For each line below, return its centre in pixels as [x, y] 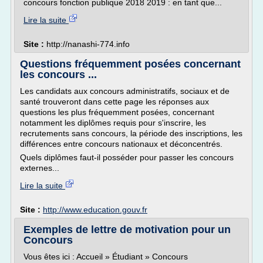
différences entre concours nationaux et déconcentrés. [121, 144]
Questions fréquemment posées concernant [130, 64]
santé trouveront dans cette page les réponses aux [114, 102]
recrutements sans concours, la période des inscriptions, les [131, 133]
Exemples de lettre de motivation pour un [127, 230]
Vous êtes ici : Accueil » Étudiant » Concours [106, 257]
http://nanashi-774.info [88, 44]
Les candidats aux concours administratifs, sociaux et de [125, 91]
